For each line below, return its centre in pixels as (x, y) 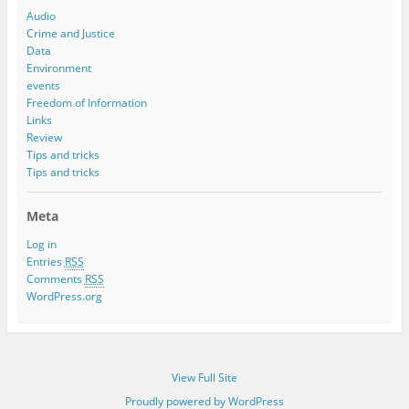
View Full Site (204, 378)
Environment (58, 68)
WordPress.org (64, 297)
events (43, 85)
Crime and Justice (70, 33)
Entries (45, 262)
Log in (41, 245)
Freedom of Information (86, 102)
